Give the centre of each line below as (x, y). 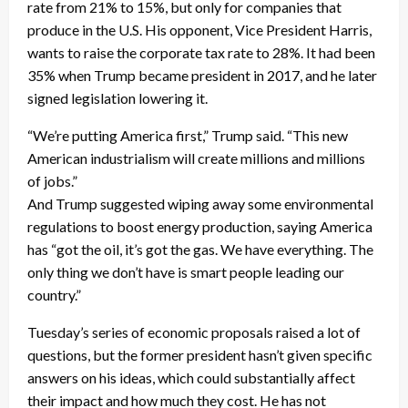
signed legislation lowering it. (117, 97)
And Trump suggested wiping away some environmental (200, 203)
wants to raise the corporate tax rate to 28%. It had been (201, 52)
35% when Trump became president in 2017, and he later (202, 75)
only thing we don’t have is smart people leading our (186, 271)
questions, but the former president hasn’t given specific (200, 354)
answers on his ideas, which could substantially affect (191, 377)
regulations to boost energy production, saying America (200, 226)
